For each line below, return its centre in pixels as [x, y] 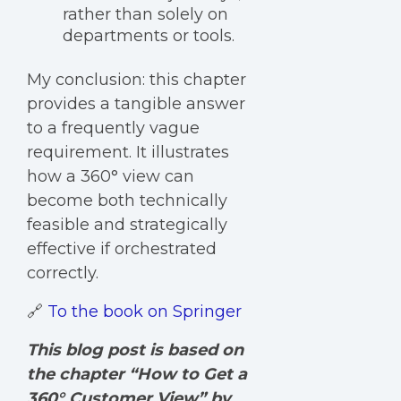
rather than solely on [145, 15]
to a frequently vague [113, 128]
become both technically [127, 201]
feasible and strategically [127, 225]
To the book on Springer [145, 312]
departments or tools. [149, 36]
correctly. [63, 273]
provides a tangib [97, 104]
